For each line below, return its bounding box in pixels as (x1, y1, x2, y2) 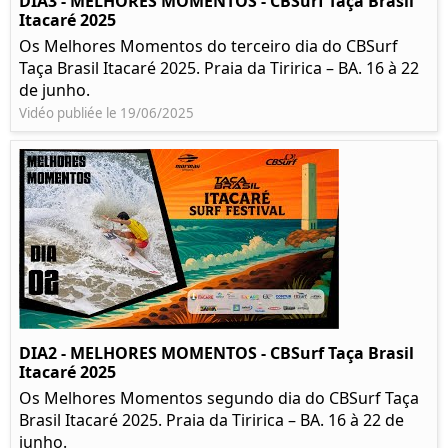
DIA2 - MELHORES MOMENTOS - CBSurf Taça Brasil (19, 342, 414, 365)
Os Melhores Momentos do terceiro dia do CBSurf (19, 35, 398, 58)
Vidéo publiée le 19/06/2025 (19, 104, 194, 123)
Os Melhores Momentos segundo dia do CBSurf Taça (19, 387, 419, 410)
